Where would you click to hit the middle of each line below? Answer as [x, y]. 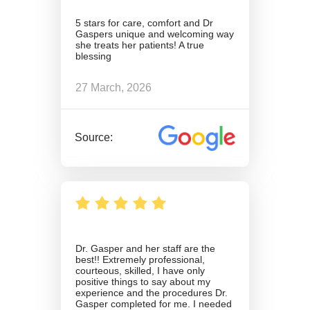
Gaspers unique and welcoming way [155, 34]
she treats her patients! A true [140, 45]
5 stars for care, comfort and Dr [144, 23]
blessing [93, 56]
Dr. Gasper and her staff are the [145, 249]
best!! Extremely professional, [140, 260]
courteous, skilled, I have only [140, 271]
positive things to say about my [143, 282]
